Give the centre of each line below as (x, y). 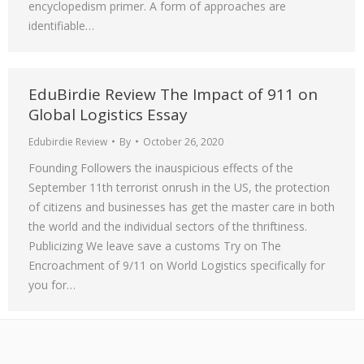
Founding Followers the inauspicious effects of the (161, 167)
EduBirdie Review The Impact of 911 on (173, 94)
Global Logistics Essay (108, 114)
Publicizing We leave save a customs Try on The (155, 245)
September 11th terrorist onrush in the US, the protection (179, 187)
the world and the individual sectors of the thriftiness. (168, 226)
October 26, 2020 (183, 141)
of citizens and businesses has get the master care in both (182, 206)
